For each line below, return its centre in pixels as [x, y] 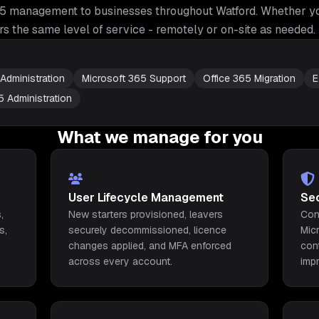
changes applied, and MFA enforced [150, 246]
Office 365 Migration [249, 78]
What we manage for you [159, 137]
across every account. [120, 261]
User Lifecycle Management [146, 198]
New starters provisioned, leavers [145, 214]
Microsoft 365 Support [134, 78]
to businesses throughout [145, 11]
